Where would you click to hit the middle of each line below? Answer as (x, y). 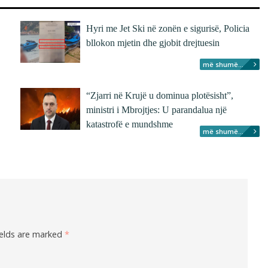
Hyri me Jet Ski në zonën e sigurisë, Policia (168, 28)
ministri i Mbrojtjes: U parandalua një (156, 110)
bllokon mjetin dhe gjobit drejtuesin (153, 43)
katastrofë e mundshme (130, 124)
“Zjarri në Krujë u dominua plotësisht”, (160, 95)
